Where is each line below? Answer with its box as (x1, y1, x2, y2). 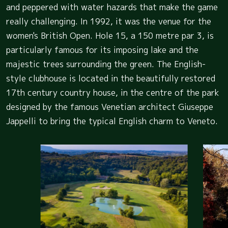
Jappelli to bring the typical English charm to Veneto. (6, 115, 218, 127)
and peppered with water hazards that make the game (6, 1, 218, 13)
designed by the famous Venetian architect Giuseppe (6, 101, 213, 112)
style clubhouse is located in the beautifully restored (6, 72, 215, 84)
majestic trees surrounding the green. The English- (6, 58, 206, 70)
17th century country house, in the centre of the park (6, 87, 219, 98)
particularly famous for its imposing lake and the (6, 44, 198, 55)
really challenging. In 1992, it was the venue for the (6, 15, 211, 27)
